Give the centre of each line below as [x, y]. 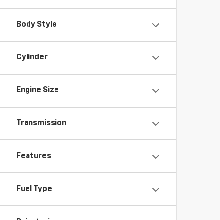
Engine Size [38, 90]
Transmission [41, 123]
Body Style [37, 25]
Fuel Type [34, 189]
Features [34, 156]
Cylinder [32, 57]
